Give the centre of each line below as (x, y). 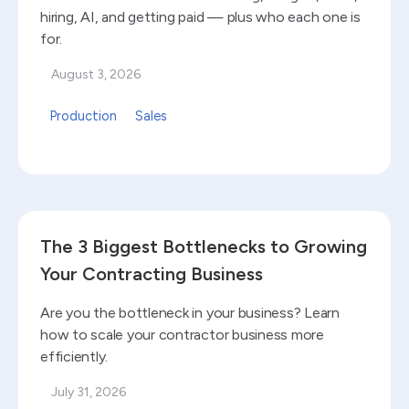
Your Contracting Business (152, 273)
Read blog (51, 220)
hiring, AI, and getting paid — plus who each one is (200, 16)
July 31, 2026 (89, 392)
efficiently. (74, 356)
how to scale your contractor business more (182, 334)
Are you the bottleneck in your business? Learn (190, 312)
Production (83, 115)
